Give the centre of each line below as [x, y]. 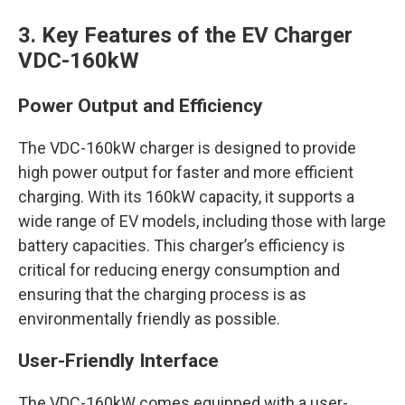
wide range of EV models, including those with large [202, 221]
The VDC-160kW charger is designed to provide [187, 148]
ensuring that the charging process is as [162, 294]
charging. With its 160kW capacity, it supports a [186, 197]
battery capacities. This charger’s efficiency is [182, 245]
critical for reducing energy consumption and [179, 270]
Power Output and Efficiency [141, 106]
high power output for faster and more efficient [186, 172]
